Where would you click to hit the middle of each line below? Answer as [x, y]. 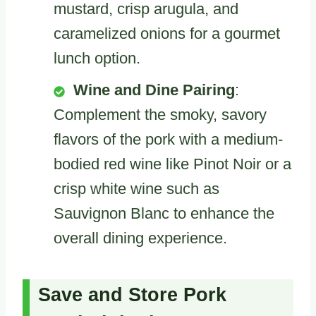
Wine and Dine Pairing [154, 90]
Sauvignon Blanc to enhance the [164, 214]
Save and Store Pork [132, 294]
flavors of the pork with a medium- [168, 140]
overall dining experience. [140, 238]
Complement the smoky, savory [160, 115]
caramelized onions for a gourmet [167, 34]
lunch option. [97, 59]
